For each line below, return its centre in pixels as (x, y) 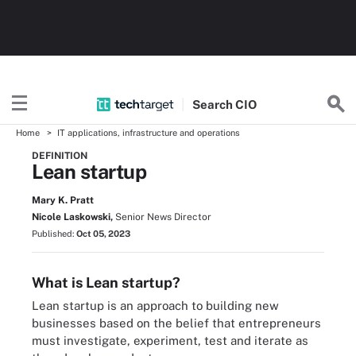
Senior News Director (163, 217)
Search (214, 104)
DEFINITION (60, 156)
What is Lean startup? (106, 282)
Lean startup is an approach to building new (155, 306)
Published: (54, 234)
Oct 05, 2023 (103, 234)
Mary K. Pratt (63, 200)
